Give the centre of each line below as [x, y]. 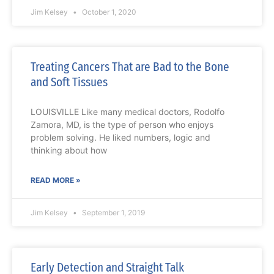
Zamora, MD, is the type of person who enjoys [122, 125]
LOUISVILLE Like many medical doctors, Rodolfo [128, 112]
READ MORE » [56, 180]
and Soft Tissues [69, 82]
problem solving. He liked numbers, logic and [120, 138]
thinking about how [69, 150]
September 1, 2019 [113, 213]
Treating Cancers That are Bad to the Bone [130, 67]
